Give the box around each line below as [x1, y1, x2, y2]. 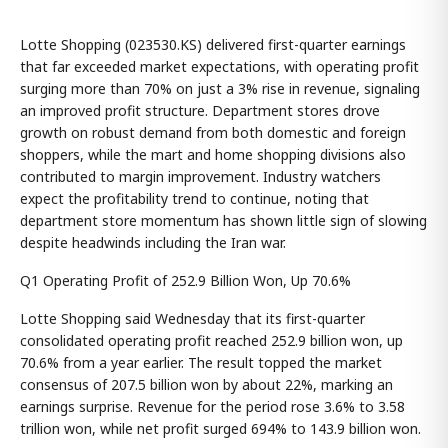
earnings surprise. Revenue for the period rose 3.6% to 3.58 [20, 396, 405, 416]
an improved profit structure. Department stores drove [20, 100, 380, 120]
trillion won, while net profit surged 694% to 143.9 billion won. [20, 418, 421, 438]
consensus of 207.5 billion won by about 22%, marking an [20, 374, 393, 394]
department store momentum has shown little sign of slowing [20, 210, 427, 230]
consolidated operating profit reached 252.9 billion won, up [20, 330, 403, 350]
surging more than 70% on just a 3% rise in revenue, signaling [20, 78, 420, 98]
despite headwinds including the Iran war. [20, 232, 286, 252]
